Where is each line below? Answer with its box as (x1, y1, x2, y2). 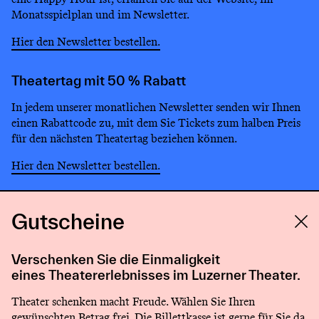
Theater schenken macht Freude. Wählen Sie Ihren (11, 293, 255, 310)
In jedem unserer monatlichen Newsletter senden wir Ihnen (11, 98, 300, 115)
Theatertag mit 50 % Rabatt (11, 72, 186, 88)
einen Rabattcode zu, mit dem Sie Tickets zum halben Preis (11, 114, 300, 131)
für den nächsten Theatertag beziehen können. (11, 130, 237, 147)
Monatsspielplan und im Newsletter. (11, 6, 189, 23)
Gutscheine (11, 209, 125, 234)
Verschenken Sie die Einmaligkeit (11, 251, 220, 268)
